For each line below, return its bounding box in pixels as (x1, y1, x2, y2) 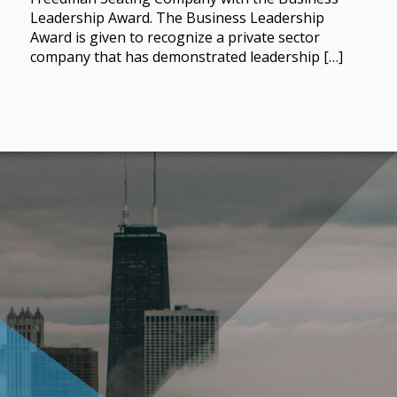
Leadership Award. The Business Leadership (29, 8, 324, 28)
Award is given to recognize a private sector (29, 27, 320, 48)
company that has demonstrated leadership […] (29, 47, 343, 67)
